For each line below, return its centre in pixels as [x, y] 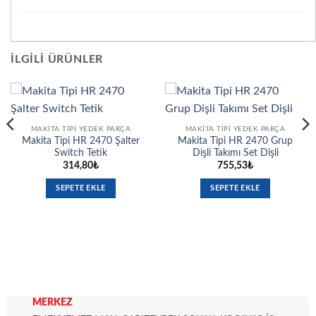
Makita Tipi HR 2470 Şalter [81, 141]
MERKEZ [52, 302]
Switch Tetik [81, 153]
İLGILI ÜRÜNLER [57, 59]
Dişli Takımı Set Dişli [235, 153]
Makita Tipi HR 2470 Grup [235, 141]
